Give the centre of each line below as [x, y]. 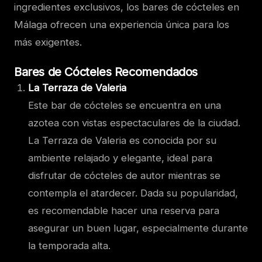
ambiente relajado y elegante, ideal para [120, 158]
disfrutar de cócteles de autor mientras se [124, 175]
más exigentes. [48, 42]
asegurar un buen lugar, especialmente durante [138, 228]
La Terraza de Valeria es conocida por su [122, 140]
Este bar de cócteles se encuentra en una [125, 105]
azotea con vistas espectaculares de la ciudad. [134, 123]
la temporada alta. [69, 245]
